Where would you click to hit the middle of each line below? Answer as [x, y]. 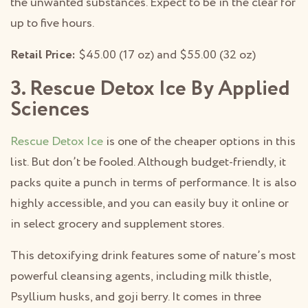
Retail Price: [43, 55]
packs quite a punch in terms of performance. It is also [153, 183]
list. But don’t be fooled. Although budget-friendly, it [148, 162]
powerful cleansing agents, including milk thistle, [141, 276]
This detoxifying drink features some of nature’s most [153, 255]
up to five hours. [52, 23]
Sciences [50, 109]
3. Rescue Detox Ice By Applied [150, 89]
